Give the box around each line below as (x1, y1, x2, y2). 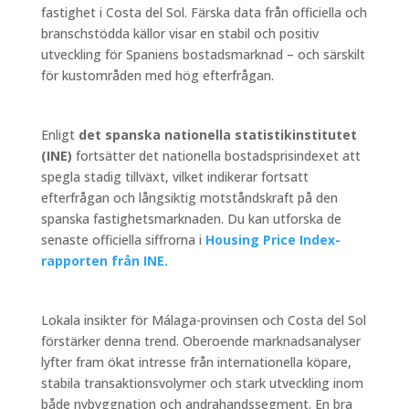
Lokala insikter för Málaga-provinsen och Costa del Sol (40, 310, 366, 329)
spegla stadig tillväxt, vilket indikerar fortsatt (40, 167, 309, 185)
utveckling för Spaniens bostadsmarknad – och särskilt (40, 45, 365, 63)
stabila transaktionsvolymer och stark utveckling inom (40, 373, 363, 392)
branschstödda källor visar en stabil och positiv (40, 24, 319, 42)
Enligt (40, 125, 79, 143)
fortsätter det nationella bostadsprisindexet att (71, 146, 361, 164)
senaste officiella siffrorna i (40, 230, 202, 248)
